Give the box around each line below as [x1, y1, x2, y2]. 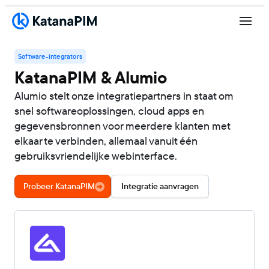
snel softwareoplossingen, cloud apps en [14, 103, 204, 119]
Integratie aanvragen [121, 180, 199, 192]
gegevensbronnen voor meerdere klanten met [14, 118, 230, 134]
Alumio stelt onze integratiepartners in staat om [14, 88, 234, 104]
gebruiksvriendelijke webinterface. [14, 148, 177, 164]
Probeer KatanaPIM [23, 180, 95, 192]
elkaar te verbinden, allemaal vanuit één [14, 133, 198, 149]
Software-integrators [18, 51, 82, 61]
